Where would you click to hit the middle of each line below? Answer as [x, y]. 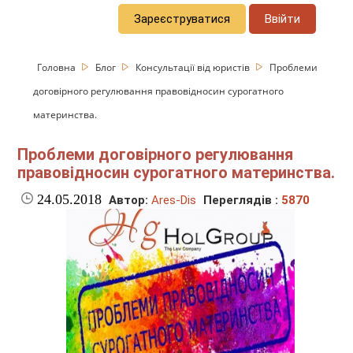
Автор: [129, 201]
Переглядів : [243, 201]
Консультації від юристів [194, 67]
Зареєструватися [182, 19]
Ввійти [283, 19]
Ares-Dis [174, 201]
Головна [58, 67]
